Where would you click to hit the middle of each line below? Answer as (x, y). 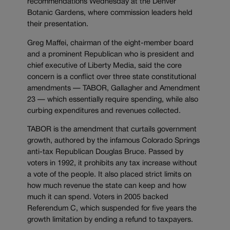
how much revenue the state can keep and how (107, 186)
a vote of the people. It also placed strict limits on (109, 175)
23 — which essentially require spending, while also (113, 100)
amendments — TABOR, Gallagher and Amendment (114, 88)
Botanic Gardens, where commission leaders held (110, 13)
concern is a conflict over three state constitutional (112, 77)
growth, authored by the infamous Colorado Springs (113, 141)
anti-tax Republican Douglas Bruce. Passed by (105, 152)
